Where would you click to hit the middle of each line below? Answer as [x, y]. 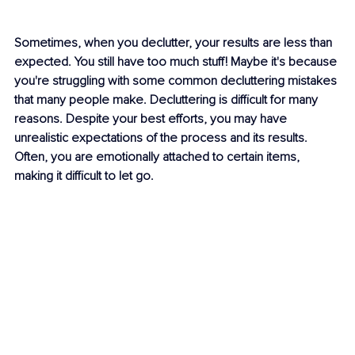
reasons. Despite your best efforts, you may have [152, 119]
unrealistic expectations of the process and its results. [162, 138]
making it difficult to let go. [84, 176]
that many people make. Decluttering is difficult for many [168, 100]
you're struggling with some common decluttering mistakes [177, 81]
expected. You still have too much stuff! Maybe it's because [177, 62]
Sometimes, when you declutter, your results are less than [175, 43]
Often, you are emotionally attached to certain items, [158, 157]
